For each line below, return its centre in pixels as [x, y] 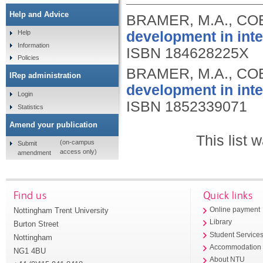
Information [33, 45]
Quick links [228, 195]
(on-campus [77, 142]
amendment [34, 152]
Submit [27, 143]
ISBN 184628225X [188, 53]
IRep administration [45, 76]
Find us [30, 195]
